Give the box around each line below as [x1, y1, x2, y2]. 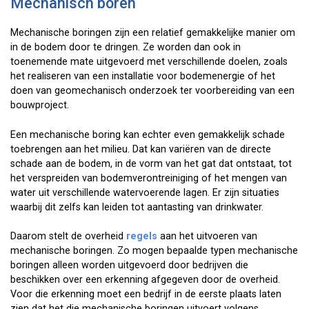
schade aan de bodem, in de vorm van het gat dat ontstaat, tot [10, 157, 292, 170]
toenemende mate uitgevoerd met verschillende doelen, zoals [10, 56, 288, 68]
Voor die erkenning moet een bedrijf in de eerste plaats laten [10, 288, 281, 301]
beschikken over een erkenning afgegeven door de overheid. [10, 274, 280, 286]
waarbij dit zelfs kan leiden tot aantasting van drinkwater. [10, 201, 263, 213]
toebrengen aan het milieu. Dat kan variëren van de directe [10, 143, 271, 155]
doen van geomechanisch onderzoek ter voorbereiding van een [10, 85, 295, 97]
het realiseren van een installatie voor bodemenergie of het [10, 70, 275, 82]
